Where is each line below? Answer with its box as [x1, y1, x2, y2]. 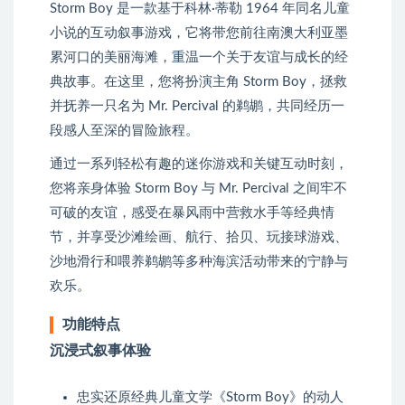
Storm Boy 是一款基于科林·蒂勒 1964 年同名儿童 [50, 2, 350, 16]
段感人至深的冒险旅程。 [50, 124, 199, 138]
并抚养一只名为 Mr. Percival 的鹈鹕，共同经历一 [50, 99, 344, 114]
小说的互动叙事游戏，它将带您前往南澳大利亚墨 [50, 26, 348, 41]
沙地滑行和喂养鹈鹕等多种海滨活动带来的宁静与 [50, 255, 348, 269]
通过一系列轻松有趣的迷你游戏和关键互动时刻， [50, 157, 348, 172]
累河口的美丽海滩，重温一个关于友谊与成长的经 [50, 51, 348, 65]
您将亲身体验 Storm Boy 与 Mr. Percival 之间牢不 [50, 182, 347, 196]
